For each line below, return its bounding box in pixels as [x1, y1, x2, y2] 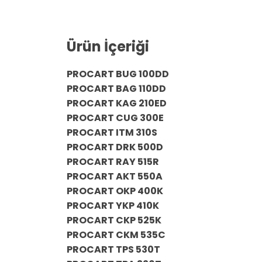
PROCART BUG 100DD [67, 67, 169, 81]
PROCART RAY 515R [67, 155, 159, 168]
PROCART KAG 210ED [67, 96, 167, 110]
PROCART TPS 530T [67, 243, 160, 256]
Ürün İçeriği [67, 37, 149, 56]
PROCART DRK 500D [67, 140, 163, 154]
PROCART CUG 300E [67, 111, 164, 125]
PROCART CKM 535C [67, 228, 166, 242]
